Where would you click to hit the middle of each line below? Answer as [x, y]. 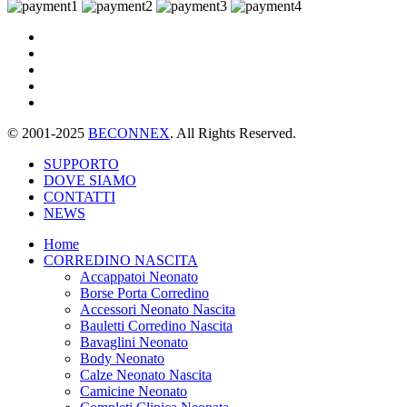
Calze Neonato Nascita [146, 375]
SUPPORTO [81, 164]
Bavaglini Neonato [134, 342]
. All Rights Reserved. [233, 134]
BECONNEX [129, 134]
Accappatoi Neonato [139, 277]
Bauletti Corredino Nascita [156, 326]
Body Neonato [122, 359]
